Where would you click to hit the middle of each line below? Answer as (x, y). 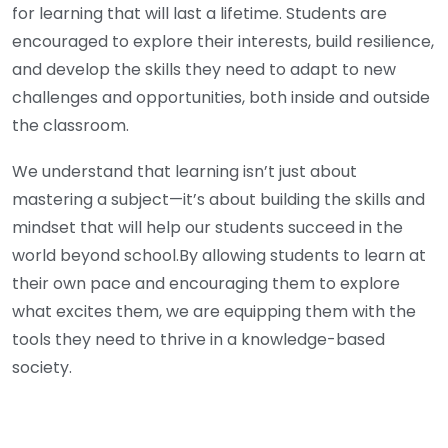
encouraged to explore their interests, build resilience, (223, 42)
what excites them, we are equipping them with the (214, 312)
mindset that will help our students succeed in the (207, 228)
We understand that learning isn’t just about (184, 172)
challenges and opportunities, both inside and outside (221, 98)
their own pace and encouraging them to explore (206, 284)
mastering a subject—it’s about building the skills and (218, 200)
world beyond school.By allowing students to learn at (219, 256)
